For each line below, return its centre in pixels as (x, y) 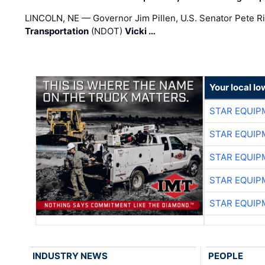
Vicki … (140, 31)
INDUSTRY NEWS (70, 256)
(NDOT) (107, 31)
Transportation (57, 31)
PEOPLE (225, 256)
